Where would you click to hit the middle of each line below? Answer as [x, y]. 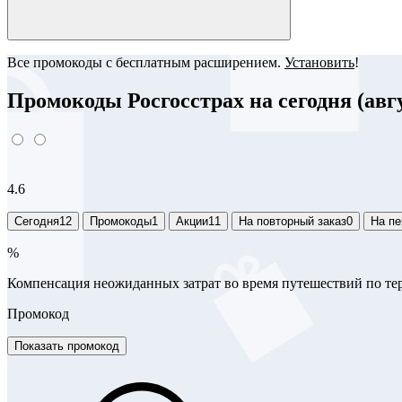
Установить [319, 62]
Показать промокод [67, 345]
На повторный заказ [293, 221]
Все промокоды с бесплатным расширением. [146, 62]
